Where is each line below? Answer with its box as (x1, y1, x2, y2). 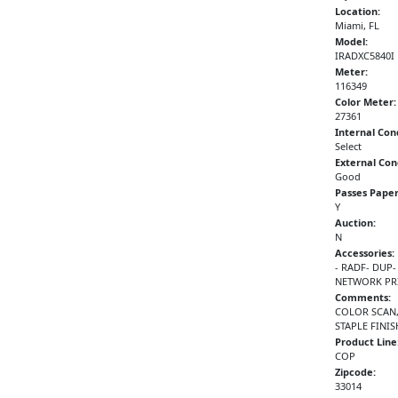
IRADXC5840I (334, 48, 394, 62)
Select (334, 139, 362, 153)
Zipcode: (334, 364, 376, 378)
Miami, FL (334, 18, 379, 32)
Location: (334, 4, 380, 18)
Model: (334, 34, 368, 48)
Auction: (334, 215, 376, 229)
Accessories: (334, 245, 394, 259)
